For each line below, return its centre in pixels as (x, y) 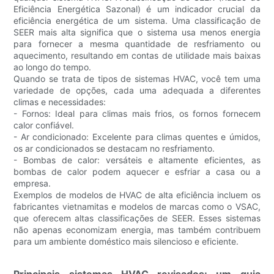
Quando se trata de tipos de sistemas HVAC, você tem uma (137, 79)
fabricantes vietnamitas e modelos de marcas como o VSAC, (137, 207)
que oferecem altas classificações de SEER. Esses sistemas (137, 218)
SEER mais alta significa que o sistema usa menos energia (137, 32)
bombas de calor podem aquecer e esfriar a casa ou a (137, 172)
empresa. (32, 183)
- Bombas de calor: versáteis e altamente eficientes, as (137, 160)
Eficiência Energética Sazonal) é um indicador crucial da (137, 9)
